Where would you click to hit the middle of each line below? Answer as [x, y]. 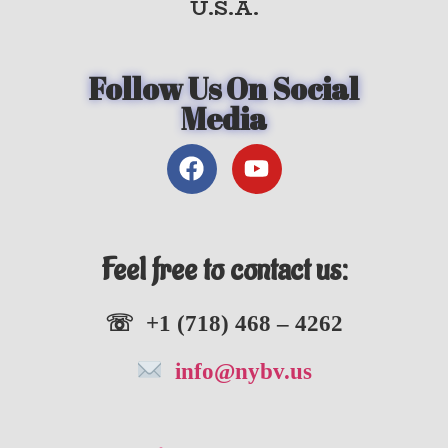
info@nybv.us [237, 372]
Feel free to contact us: [224, 270]
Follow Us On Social [224, 88]
